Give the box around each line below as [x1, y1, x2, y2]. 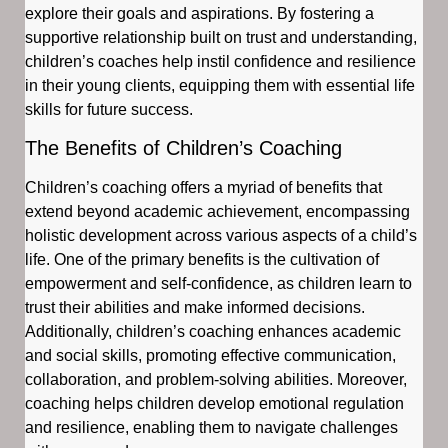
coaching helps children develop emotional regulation [25, 395, 404, 413]
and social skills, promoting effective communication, [25, 347, 396, 365]
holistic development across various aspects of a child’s [25, 227, 417, 245]
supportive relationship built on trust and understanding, [25, 29, 417, 46]
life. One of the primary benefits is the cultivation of [25, 251, 379, 269]
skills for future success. [25, 101, 193, 118]
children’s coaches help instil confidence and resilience [25, 53, 416, 70]
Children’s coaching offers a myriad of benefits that [25, 179, 382, 197]
